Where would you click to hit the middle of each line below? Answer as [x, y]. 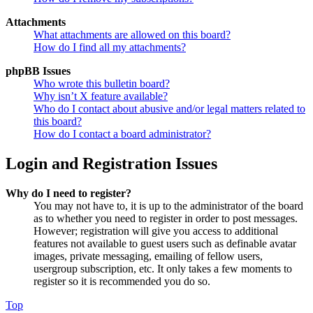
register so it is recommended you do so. [122, 281]
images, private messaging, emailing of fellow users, [148, 256]
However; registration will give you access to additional [156, 231]
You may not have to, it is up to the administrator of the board [168, 205]
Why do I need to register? [68, 193]
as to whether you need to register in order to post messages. [166, 218]
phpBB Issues [38, 71]
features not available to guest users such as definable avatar [165, 243]
